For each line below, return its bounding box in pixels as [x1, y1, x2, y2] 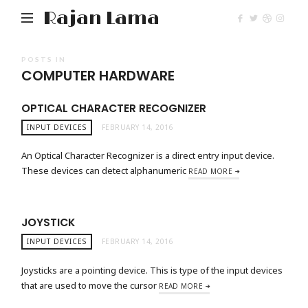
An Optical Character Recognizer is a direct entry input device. [21, 149, 275, 162]
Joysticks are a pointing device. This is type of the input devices [21, 263, 283, 276]
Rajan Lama [43, 8, 160, 30]
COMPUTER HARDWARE [21, 66, 175, 85]
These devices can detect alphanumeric [21, 164, 189, 177]
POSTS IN [21, 55, 67, 63]
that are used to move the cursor [21, 278, 159, 291]
